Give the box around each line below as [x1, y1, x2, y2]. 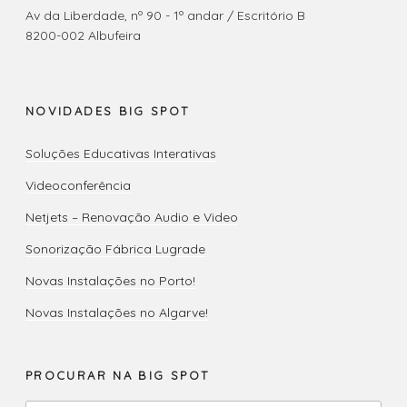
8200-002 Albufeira [25, 27, 141, 44]
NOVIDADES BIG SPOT [25, 104, 190, 118]
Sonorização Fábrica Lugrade [25, 240, 205, 257]
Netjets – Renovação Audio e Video [25, 208, 238, 225]
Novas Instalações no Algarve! [25, 303, 208, 321]
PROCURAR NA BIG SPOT [25, 367, 210, 382]
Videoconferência [25, 176, 131, 194]
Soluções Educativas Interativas [25, 144, 216, 162]
